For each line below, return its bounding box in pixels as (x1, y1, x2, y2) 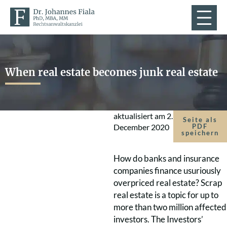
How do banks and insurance (113, 153, 219, 164)
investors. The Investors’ (113, 214, 203, 224)
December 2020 (113, 122, 169, 132)
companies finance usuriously (113, 165, 221, 176)
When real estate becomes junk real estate (5, 66, 218, 79)
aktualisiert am (113, 111, 167, 121)
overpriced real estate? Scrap (113, 177, 222, 188)
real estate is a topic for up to (113, 190, 218, 200)
